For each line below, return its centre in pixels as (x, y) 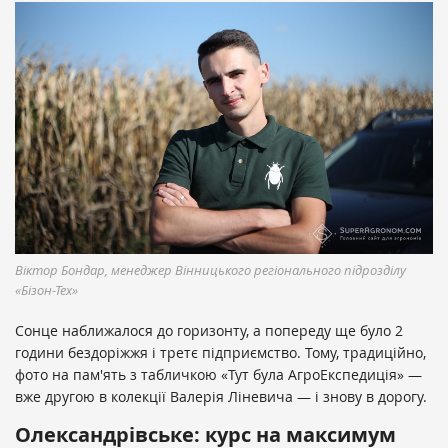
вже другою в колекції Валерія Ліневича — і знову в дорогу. (221, 396)
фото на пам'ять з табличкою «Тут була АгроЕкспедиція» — (218, 374)
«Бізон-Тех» (46, 289)
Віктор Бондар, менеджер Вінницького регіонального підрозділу (210, 269)
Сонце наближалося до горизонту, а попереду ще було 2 (209, 330)
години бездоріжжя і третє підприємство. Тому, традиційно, (220, 352)
